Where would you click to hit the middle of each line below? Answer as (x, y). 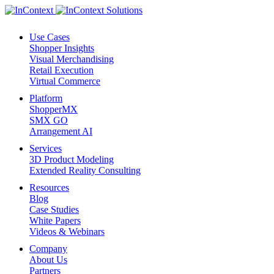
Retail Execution (61, 70)
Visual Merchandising (72, 59)
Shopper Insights (62, 48)
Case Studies (54, 209)
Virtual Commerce (65, 81)
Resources (49, 187)
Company (48, 249)
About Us (48, 260)
